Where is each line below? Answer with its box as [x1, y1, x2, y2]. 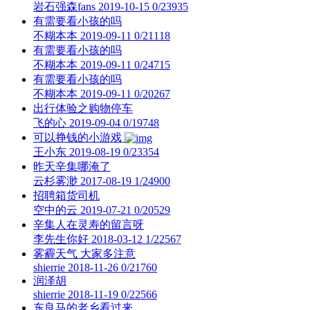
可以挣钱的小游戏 [33, 131, 125, 143]
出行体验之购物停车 [33, 102, 133, 114]
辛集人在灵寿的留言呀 [33, 219, 144, 230]
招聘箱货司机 [33, 190, 100, 201]
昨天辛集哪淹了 [33, 161, 111, 172]
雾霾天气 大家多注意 [33, 248, 136, 259]
